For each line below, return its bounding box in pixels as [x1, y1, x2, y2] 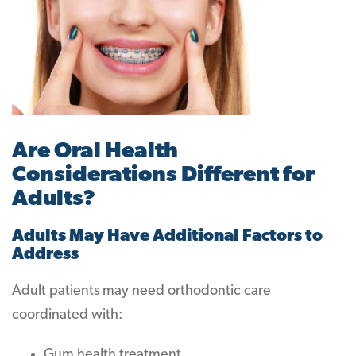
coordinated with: [12, 308, 122, 323]
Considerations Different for [12, 164, 315, 187]
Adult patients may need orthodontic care [12, 284, 271, 299]
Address [12, 246, 79, 263]
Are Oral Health [12, 141, 178, 163]
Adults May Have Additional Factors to [12, 228, 323, 245]
